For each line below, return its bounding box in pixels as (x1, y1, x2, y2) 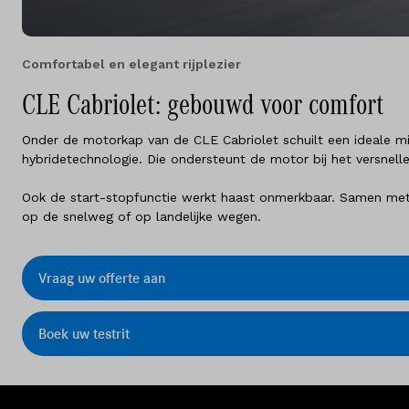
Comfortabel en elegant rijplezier (22, 57, 241, 72)
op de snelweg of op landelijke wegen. (22, 209, 261, 225)
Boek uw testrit (38, 326, 130, 341)
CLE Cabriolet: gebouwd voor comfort (22, 91, 383, 121)
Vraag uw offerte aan (38, 270, 165, 286)
